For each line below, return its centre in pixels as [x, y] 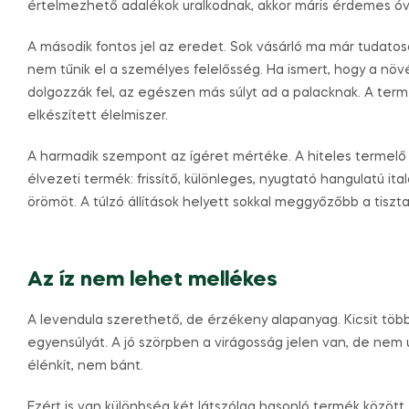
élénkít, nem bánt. [85, 366]
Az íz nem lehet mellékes [152, 280]
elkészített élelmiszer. [98, 115]
